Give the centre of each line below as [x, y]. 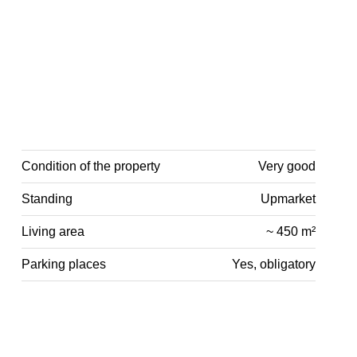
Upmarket [288, 198]
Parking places [64, 264]
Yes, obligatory [273, 264]
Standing [47, 198]
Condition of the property [91, 166]
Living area [53, 231]
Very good [286, 166]
